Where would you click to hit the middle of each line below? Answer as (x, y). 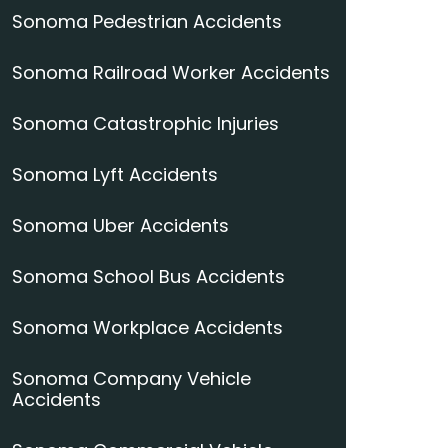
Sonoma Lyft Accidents (115, 174)
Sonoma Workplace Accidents (147, 327)
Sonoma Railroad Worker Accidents (171, 72)
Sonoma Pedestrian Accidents (147, 21)
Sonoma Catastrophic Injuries (145, 123)
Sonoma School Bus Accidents (148, 276)
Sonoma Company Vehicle (131, 378)
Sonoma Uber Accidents (120, 225)
